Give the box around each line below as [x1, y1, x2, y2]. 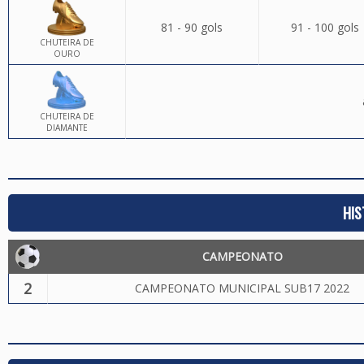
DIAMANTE [45, 122, 88, 133]
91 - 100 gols [290, 19, 359, 35]
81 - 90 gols [161, 19, 223, 35]
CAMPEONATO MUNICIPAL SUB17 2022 [135, 280, 349, 296]
